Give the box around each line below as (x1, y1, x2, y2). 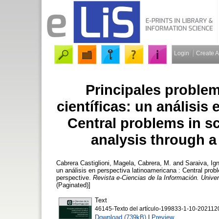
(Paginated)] (56, 181, 90, 189)
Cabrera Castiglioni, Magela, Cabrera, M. (56, 159, 171, 167)
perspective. (56, 174, 93, 181)
